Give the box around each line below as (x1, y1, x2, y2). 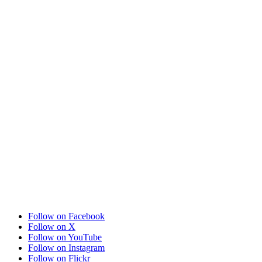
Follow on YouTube (28, 232, 102, 242)
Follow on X (28, 222, 75, 232)
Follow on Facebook (28, 211, 105, 221)
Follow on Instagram (28, 243, 105, 253)
